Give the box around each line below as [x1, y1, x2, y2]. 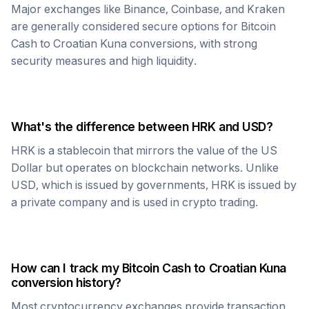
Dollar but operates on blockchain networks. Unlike [11, 161, 279, 175]
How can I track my [11, 261, 122, 275]
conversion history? [11, 275, 121, 290]
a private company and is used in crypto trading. [11, 195, 258, 209]
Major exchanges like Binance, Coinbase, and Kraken [11, 2, 285, 16]
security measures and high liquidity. [11, 54, 197, 68]
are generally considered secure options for [11, 19, 241, 33]
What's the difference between [11, 119, 192, 134]
